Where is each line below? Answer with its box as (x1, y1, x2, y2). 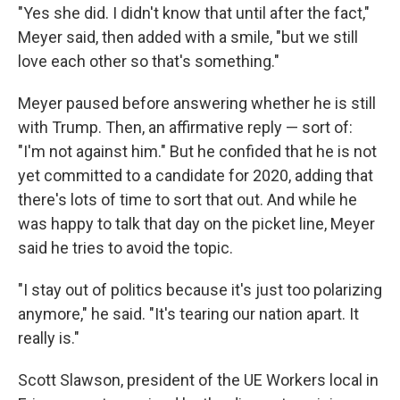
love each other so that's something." (18, 52, 279, 71)
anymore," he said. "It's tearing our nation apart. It (18, 304, 359, 324)
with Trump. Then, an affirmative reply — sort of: (18, 118, 353, 137)
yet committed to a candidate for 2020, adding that (18, 166, 373, 186)
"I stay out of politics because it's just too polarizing (18, 280, 382, 300)
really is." (18, 329, 79, 348)
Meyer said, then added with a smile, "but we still (18, 28, 358, 47)
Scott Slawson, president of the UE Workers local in (18, 371, 379, 390)
